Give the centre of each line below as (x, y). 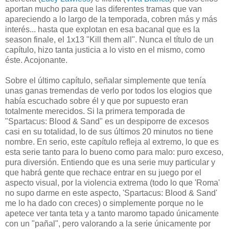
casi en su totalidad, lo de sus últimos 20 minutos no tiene (109, 132)
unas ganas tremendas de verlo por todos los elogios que (109, 91)
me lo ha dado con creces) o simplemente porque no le (104, 203)
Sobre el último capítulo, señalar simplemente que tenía (106, 81)
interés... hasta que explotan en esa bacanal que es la (102, 30)
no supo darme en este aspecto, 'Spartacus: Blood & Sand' (111, 193)
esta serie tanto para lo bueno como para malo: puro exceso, (114, 152)
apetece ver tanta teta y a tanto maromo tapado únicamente (112, 214)
